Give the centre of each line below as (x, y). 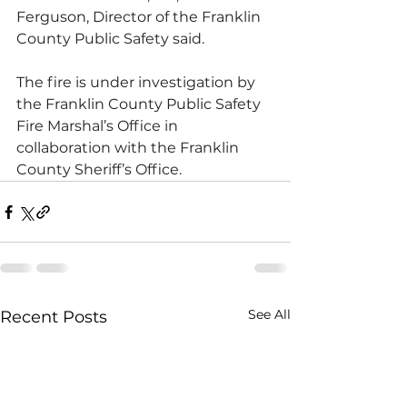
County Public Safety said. (112, 39)
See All (269, 314)
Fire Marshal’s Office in (99, 126)
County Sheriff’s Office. (99, 169)
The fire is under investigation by (138, 82)
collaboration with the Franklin (129, 148)
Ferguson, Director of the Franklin (140, 17)
